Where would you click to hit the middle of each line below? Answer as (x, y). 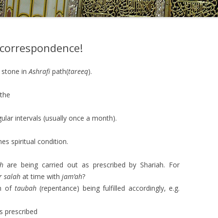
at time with (41, 176)
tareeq (78, 71)
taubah (24, 188)
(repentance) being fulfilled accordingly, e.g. (108, 188)
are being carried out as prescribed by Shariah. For (91, 165)
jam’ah (72, 176)
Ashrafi (39, 71)
